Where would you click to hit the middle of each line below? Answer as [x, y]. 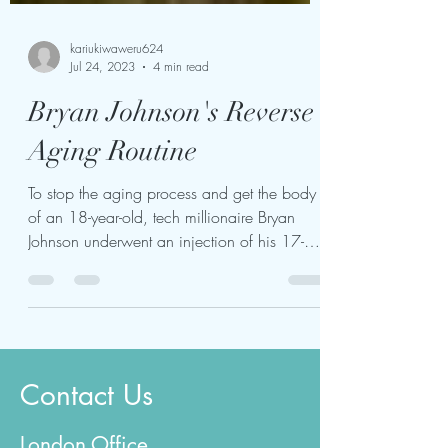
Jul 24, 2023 [102, 111]
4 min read [181, 111]
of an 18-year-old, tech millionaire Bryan [161, 262]
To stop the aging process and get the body [172, 238]
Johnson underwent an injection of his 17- [166, 286]
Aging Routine [112, 196]
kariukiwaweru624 [116, 93]
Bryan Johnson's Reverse [171, 157]
